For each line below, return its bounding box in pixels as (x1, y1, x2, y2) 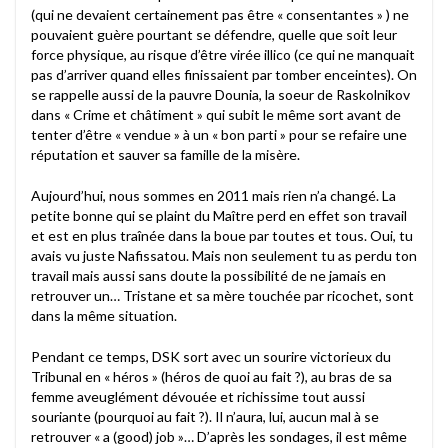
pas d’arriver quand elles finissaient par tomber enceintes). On (31, 65, 417, 83)
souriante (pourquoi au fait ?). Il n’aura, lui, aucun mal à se (31, 407, 379, 425)
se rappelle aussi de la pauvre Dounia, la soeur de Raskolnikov (31, 85, 410, 103)
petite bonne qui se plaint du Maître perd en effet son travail (31, 206, 407, 224)
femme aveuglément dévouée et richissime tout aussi (31, 387, 365, 405)
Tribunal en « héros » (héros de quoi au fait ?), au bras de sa (31, 367, 392, 385)
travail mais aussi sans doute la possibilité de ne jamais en (31, 266, 386, 284)
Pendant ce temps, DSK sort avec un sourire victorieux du (31, 347, 391, 365)
